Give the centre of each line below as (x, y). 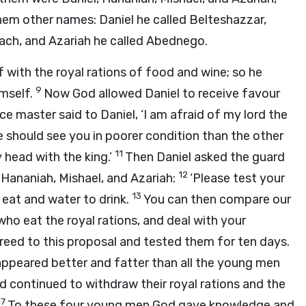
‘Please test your (237, 178)
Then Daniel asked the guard (205, 157)
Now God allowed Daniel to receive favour (162, 94)
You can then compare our (217, 199)
